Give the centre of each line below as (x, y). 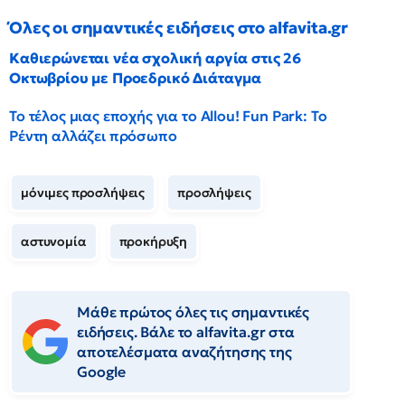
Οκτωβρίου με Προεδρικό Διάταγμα (136, 78)
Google (102, 372)
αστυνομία (54, 242)
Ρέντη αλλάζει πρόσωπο (93, 136)
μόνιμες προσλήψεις (83, 193)
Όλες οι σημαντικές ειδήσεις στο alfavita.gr (179, 28)
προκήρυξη (153, 242)
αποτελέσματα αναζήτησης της (184, 352)
